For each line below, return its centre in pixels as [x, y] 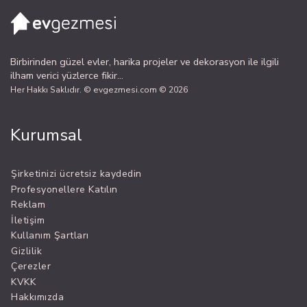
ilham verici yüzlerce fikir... [67, 75]
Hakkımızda [37, 297]
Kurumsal [46, 135]
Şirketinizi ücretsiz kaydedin [76, 174]
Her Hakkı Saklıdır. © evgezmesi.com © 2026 [99, 89]
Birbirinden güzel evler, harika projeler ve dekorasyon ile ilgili [145, 61]
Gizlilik [26, 251]
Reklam [28, 205]
